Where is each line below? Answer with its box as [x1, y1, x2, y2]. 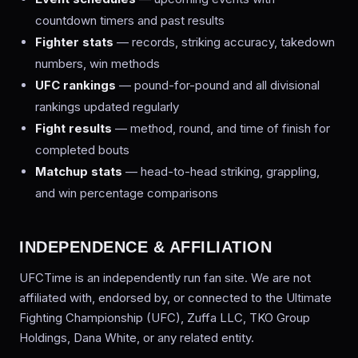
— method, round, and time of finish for [112, 121, 330, 136]
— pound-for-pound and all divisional [116, 78, 320, 93]
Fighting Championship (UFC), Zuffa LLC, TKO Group [19, 310, 310, 325]
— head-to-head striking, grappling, [122, 164, 320, 179]
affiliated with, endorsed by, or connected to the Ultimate [19, 290, 332, 305]
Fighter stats [35, 34, 113, 50]
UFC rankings [35, 78, 116, 93]
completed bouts [35, 142, 129, 157]
